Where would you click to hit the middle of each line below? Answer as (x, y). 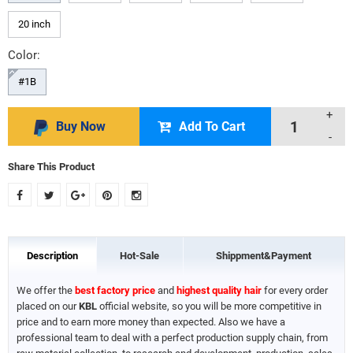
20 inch (34, 24)
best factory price (115, 290)
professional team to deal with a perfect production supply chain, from (172, 338)
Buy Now (80, 126)
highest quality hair (219, 290)
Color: (24, 55)
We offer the (46, 290)
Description (52, 256)
